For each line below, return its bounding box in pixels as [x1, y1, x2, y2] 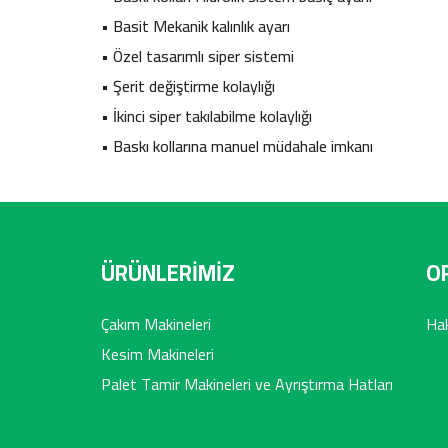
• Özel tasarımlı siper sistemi [100, 41, 294, 71]
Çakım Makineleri [100, 309, 211, 339]
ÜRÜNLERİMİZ [100, 252, 235, 294]
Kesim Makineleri [100, 339, 214, 369]
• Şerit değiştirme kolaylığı [100, 71, 275, 101]
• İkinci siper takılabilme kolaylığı [100, 101, 312, 131]
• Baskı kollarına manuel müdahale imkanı [100, 131, 373, 161]
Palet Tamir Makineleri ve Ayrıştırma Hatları [100, 369, 393, 399]
